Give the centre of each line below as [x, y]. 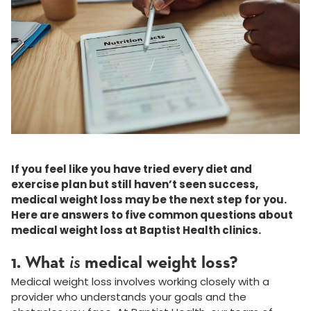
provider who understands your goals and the [129, 297]
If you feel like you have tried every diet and [132, 169]
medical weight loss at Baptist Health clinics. [136, 230]
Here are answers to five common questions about [152, 215]
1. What [40, 263]
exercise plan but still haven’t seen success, [135, 185]
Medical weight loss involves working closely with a [140, 282]
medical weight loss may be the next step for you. [149, 200]
